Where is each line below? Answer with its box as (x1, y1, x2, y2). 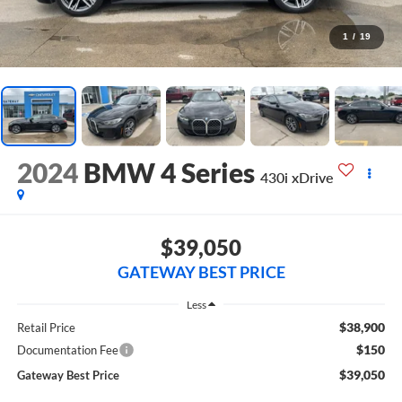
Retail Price (16, 320, 75, 336)
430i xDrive (259, 169, 334, 187)
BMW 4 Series (83, 156, 255, 189)
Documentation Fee (16, 343, 118, 358)
